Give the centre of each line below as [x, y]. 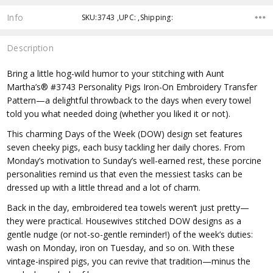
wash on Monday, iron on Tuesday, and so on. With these [121, 247]
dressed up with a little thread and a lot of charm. [104, 187]
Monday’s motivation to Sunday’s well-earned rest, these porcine [134, 160]
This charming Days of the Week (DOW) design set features [125, 133]
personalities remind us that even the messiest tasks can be [125, 174]
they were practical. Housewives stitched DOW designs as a [124, 221]
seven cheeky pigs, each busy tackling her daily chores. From [126, 147]
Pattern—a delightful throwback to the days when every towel [129, 100]
